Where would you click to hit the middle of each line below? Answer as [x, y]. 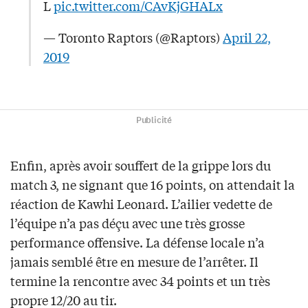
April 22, [247, 37]
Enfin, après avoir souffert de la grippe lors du [141, 165]
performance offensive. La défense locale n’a [137, 242]
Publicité [154, 121]
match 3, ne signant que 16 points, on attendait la [153, 185]
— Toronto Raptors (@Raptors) [133, 37]
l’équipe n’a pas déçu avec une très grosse [128, 223]
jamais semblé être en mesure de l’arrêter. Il [134, 262]
